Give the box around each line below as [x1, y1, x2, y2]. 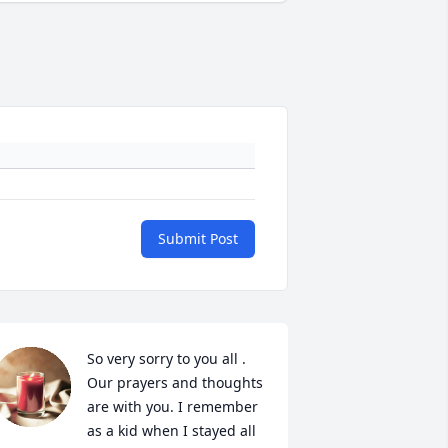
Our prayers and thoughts [86, 373, 263, 393]
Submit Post [158, 229, 238, 249]
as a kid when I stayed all [86, 421, 256, 441]
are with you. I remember [86, 397, 258, 417]
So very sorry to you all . [86, 349, 246, 369]
